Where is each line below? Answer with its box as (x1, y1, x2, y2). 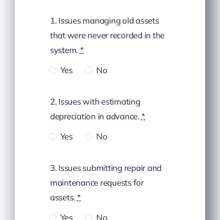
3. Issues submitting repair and (50, 163, 162, 173)
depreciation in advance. (50, 111, 141, 122)
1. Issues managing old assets (50, 15, 159, 26)
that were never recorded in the (50, 30, 165, 41)
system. (50, 45, 80, 55)
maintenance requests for (50, 177, 144, 188)
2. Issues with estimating (50, 96, 140, 107)
